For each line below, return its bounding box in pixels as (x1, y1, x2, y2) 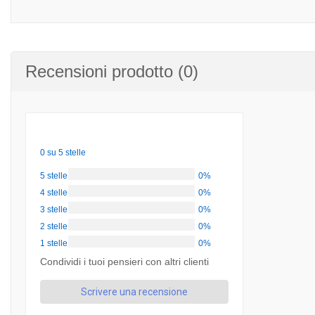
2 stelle (40, 221, 67, 231)
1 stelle (40, 238, 67, 248)
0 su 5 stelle (40, 148, 86, 157)
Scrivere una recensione (81, 286, 188, 297)
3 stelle (40, 205, 67, 214)
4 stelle (40, 188, 67, 198)
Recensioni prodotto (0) (25, 62, 198, 81)
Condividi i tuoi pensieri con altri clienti (40, 256, 209, 267)
